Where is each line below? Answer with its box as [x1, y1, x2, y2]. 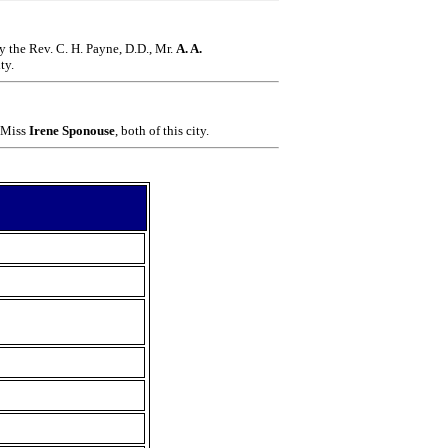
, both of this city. [115, 122, 209, 138]
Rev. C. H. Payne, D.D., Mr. [29, 40, 176, 56]
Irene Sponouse [29, 122, 115, 138]
